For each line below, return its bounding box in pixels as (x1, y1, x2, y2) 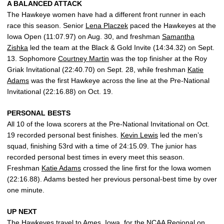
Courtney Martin (58, 54, 109, 62)
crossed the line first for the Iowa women (81, 164, 211, 172)
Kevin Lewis (120, 131, 158, 139)
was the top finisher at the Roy (109, 54, 207, 62)
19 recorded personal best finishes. (7, 131, 120, 139)
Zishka (7, 43, 28, 51)
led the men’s (158, 131, 202, 139)
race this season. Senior (7, 21, 85, 29)
